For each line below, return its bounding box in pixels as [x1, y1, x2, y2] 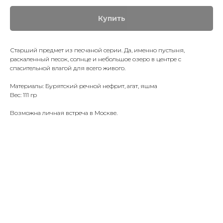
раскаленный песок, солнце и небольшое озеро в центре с [10, 55, 181, 63]
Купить [98, 14, 125, 23]
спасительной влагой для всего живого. [10, 64, 125, 72]
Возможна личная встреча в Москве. [10, 109, 117, 116]
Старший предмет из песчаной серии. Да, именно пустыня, [10, 46, 185, 54]
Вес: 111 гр [10, 91, 37, 99]
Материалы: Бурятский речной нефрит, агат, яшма [10, 82, 157, 90]
